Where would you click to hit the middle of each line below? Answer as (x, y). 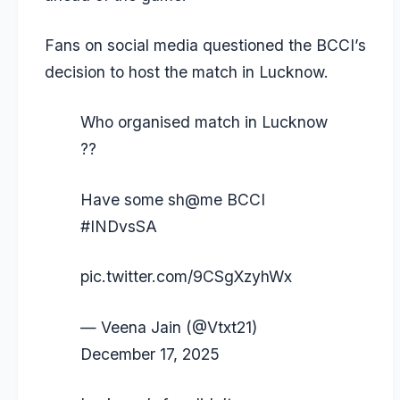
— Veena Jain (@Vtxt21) (169, 327)
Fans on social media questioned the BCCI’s (205, 45)
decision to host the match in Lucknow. (187, 71)
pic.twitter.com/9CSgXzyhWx (186, 277)
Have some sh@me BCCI (173, 199)
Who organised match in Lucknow (204, 122)
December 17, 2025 (150, 354)
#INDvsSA (119, 226)
